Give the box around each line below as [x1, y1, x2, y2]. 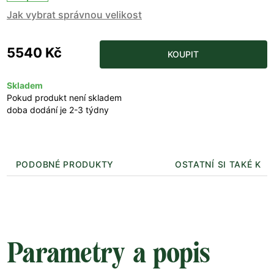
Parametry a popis [7, 237, 210, 270]
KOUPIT [168, 49, 199, 60]
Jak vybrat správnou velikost [7, 9, 142, 21]
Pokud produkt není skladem [7, 92, 122, 103]
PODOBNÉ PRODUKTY [15, 158, 114, 169]
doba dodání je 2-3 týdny [7, 105, 109, 116]
